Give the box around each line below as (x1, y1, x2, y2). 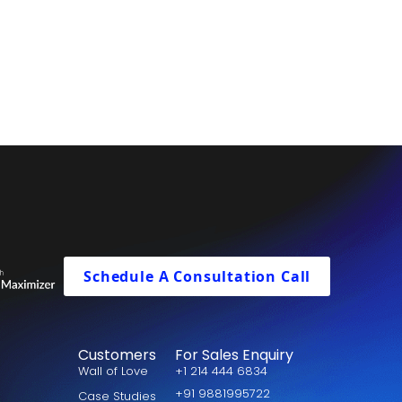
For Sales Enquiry (175, 345, 294, 366)
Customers (77, 345, 156, 366)
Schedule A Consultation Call (83, 266, 311, 286)
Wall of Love (77, 363, 148, 380)
